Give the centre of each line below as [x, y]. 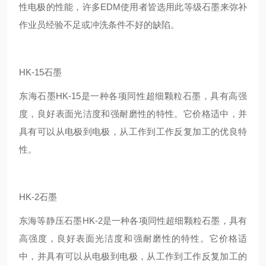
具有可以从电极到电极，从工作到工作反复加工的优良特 [133, 132]
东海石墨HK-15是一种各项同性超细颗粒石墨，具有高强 [133, 96]
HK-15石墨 [40, 72]
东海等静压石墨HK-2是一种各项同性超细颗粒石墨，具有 [133, 221]
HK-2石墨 [38, 197]
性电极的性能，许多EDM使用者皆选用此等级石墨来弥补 [133, 7]
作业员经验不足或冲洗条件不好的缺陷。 [99, 25]
